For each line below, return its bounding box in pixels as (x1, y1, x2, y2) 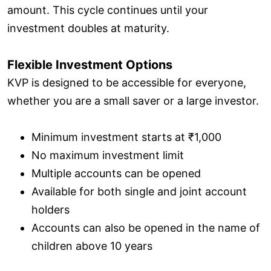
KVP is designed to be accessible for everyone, (7, 76, 246, 89)
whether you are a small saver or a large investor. (7, 94, 259, 107)
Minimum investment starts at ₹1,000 (31, 130, 221, 143)
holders (31, 203, 70, 216)
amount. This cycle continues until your (7, 3, 208, 16)
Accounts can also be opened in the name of (31, 221, 260, 234)
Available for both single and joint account (31, 184, 247, 198)
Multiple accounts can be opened (31, 166, 201, 180)
